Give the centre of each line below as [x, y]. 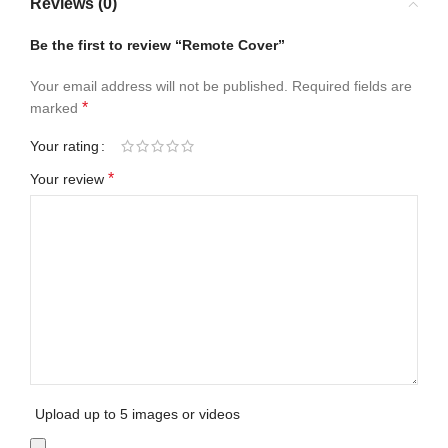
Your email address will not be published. [159, 86]
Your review [69, 179]
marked [56, 108]
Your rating [64, 146]
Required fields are [352, 86]
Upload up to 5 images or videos [137, 414]
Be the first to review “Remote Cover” [157, 45]
